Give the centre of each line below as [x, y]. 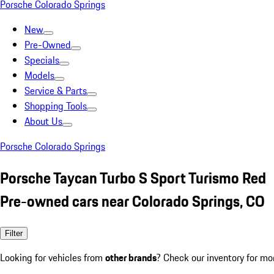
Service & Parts [56, 91]
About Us [43, 121]
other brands [131, 257]
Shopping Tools [56, 106]
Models [39, 75]
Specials [42, 60]
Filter [14, 233]
